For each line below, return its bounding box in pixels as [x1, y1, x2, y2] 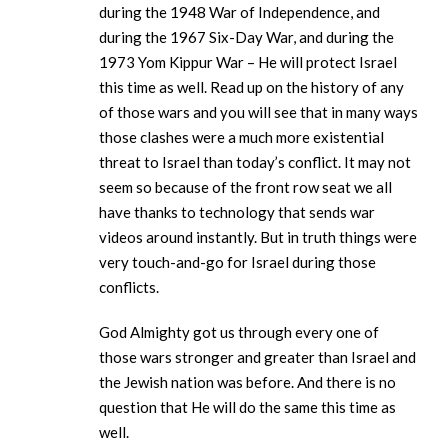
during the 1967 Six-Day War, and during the [99, 28, 394, 47]
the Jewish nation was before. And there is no [99, 373, 396, 392]
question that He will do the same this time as [99, 398, 396, 417]
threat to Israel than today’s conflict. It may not [99, 153, 411, 172]
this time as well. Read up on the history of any [99, 78, 404, 97]
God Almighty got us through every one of [99, 323, 379, 342]
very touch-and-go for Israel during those [99, 253, 376, 272]
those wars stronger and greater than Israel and [99, 348, 416, 367]
